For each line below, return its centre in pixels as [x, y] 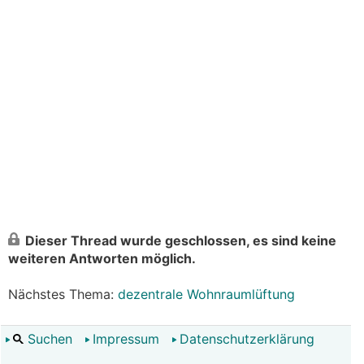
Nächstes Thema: [63, 294]
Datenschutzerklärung [247, 339]
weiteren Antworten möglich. [102, 258]
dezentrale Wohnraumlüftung [206, 294]
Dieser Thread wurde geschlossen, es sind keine [181, 240]
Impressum [126, 339]
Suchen [48, 339]
